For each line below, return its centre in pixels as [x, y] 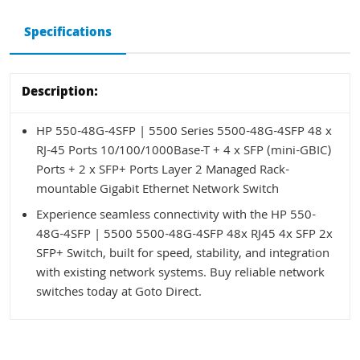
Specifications [68, 33]
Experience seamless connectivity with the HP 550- [176, 216]
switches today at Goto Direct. [119, 293]
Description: [60, 93]
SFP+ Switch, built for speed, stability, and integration [183, 254]
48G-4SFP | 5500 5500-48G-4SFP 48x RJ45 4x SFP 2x [184, 235]
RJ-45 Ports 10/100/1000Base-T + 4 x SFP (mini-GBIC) [184, 151]
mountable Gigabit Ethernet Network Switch [157, 190]
